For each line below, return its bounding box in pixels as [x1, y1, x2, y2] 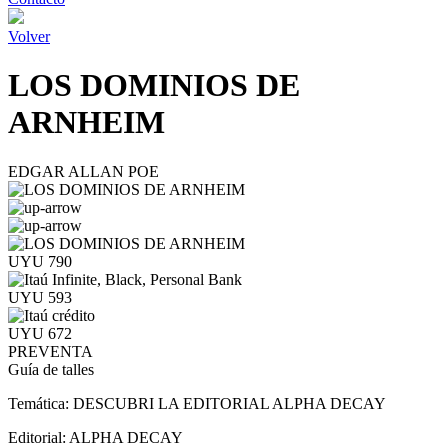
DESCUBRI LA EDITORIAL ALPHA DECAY [73, 394, 386, 412]
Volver [8, 28, 50, 45]
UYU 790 [8, 252, 72, 270]
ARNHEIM [8, 104, 165, 141]
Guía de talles [8, 360, 94, 378]
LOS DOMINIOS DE [8, 67, 300, 104]
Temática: [8, 394, 73, 412]
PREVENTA [8, 342, 93, 360]
